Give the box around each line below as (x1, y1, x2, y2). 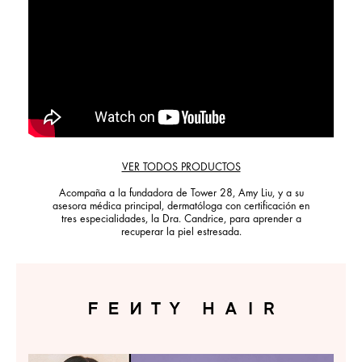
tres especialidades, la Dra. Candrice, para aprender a (61, 214, 301, 226)
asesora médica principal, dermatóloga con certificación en (53, 201, 309, 213)
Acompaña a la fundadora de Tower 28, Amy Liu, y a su (58, 188, 304, 200)
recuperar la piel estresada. (120, 227, 242, 239)
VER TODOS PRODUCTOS (121, 162, 241, 175)
